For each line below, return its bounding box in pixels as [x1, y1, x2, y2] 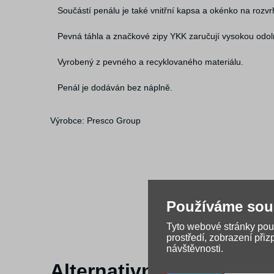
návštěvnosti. [166, 243, 223, 253]
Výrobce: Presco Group [50, 116, 141, 125]
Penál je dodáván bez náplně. [57, 83, 172, 92]
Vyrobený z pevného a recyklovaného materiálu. [57, 57, 243, 67]
